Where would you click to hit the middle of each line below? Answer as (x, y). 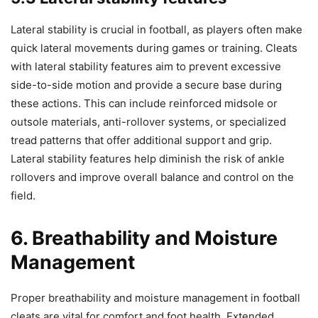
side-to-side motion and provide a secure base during (146, 84)
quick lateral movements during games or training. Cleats (154, 48)
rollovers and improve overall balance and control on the (152, 177)
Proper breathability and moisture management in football (155, 297)
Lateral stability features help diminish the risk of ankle (148, 158)
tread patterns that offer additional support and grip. (141, 140)
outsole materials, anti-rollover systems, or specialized (148, 121)
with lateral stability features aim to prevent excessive (146, 66)
